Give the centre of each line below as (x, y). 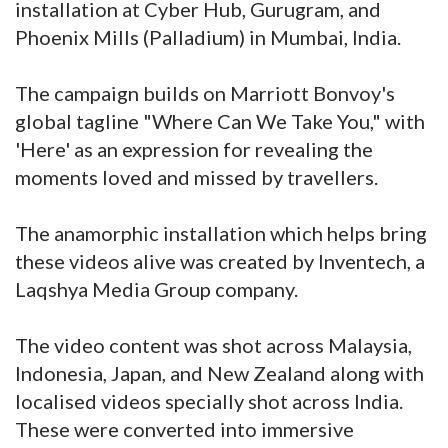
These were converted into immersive (184, 429)
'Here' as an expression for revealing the (194, 149)
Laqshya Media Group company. (156, 289)
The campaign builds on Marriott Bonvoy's (205, 93)
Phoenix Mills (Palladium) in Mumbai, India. (208, 37)
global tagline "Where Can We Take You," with (220, 121)
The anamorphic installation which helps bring (221, 233)
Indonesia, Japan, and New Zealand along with (219, 373)
